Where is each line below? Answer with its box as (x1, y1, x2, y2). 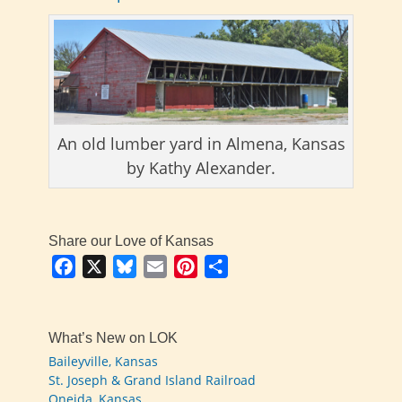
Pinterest (197, 256, 259, 276)
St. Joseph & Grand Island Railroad (48, 371, 256, 389)
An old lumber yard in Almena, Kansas (57, 132, 345, 154)
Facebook (75, 256, 140, 276)
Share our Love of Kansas (48, 232, 214, 249)
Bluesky (136, 256, 188, 276)
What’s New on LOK (48, 329, 178, 345)
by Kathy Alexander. (127, 156, 275, 179)
